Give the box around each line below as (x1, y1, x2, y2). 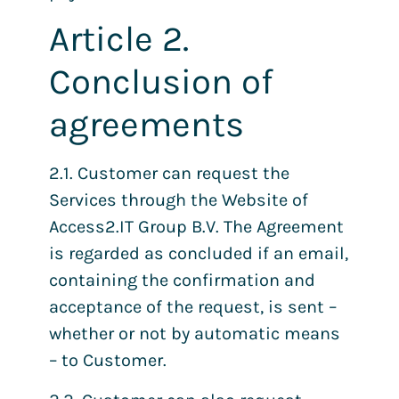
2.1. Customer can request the (49, 163, 289, 184)
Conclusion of (49, 61, 273, 103)
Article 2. (49, 18, 189, 61)
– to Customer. (49, 350, 167, 371)
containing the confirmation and (49, 270, 315, 291)
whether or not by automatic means (49, 323, 340, 345)
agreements (49, 103, 244, 146)
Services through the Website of (49, 190, 308, 211)
